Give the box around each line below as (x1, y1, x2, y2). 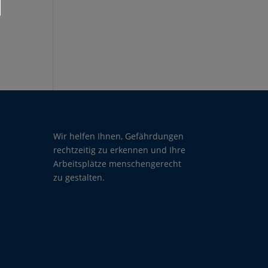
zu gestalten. (53, 171, 105, 183)
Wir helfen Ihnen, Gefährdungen (53, 130, 184, 142)
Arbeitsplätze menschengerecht (53, 157, 182, 169)
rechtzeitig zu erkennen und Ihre (53, 144, 186, 156)
